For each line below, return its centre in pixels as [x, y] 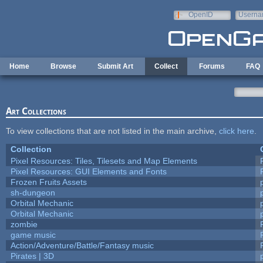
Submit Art [115, 66]
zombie [24, 224]
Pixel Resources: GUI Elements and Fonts [88, 171]
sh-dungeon [33, 192]
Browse [63, 66]
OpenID [200, 15]
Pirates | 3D [32, 256]
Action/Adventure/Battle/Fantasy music [82, 245]
